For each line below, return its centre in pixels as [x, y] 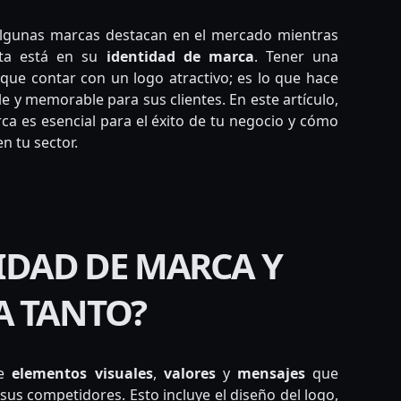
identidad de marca [180, 57]
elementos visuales [82, 374]
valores [189, 374]
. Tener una [296, 57]
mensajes [271, 374]
